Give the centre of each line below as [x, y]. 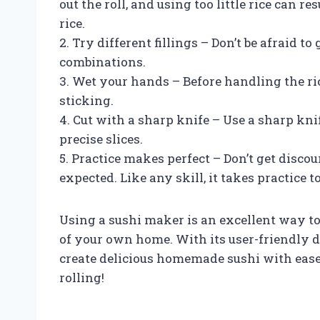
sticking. [86, 100]
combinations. [102, 61]
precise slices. [101, 139]
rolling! [82, 277]
